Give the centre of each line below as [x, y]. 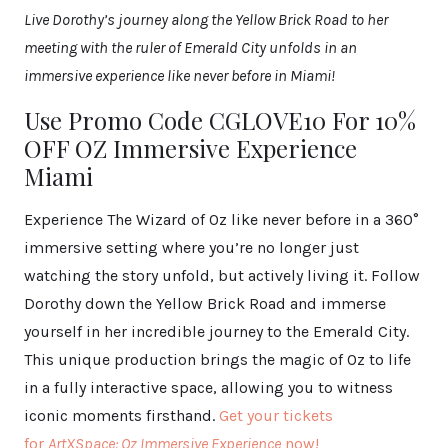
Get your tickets [276, 416]
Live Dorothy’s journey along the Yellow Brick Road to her [206, 20]
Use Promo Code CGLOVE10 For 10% [220, 120]
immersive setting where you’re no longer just [191, 248]
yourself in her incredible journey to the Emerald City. [216, 332]
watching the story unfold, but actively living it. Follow [222, 276]
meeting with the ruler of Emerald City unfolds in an [190, 48]
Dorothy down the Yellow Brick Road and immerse [205, 304]
